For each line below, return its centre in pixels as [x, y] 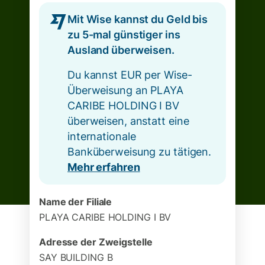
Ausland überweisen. [121, 50]
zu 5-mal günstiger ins [124, 35]
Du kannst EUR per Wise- [130, 75]
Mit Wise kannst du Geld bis [138, 19]
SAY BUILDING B [76, 257]
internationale [102, 136]
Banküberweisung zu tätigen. [140, 152]
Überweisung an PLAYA [125, 90]
